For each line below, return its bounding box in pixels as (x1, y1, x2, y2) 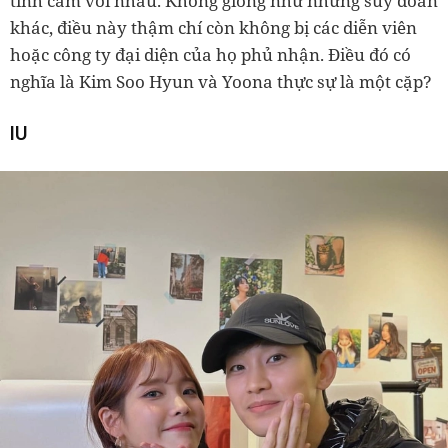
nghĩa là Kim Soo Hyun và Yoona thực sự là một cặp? (10, 69, 432, 93)
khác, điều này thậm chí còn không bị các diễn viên (10, 15, 417, 39)
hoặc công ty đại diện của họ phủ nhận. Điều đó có (10, 42, 411, 66)
